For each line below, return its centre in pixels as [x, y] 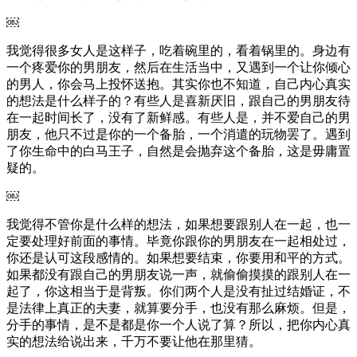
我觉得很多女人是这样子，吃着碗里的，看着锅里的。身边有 [178, 50]
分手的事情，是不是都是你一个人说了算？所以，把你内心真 [178, 324]
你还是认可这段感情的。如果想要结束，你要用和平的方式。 [178, 257]
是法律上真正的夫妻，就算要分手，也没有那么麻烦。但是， [178, 308]
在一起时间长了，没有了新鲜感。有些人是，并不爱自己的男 [178, 117]
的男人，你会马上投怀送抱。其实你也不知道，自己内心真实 [178, 84]
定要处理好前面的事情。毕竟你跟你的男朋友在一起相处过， [178, 241]
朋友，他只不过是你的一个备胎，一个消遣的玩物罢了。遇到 [178, 134]
